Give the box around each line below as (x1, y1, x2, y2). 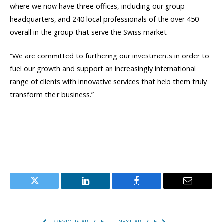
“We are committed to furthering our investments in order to (10, 51, 209, 61)
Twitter (34, 183, 59, 193)
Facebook (136, 183, 170, 193)
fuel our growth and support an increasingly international (10, 64, 196, 74)
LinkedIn (85, 183, 117, 193)
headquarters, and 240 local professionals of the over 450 (10, 14, 199, 24)
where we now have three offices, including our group (10, 1, 185, 11)
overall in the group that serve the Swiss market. (10, 27, 168, 37)
